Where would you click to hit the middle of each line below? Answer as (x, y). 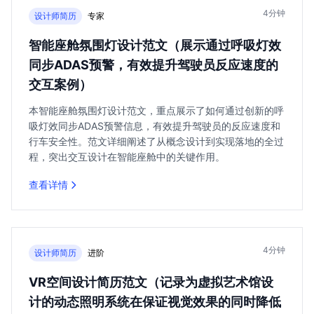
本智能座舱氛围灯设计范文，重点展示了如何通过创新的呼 (156, 110)
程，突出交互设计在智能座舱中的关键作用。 (127, 157)
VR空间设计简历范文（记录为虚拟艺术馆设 (151, 282)
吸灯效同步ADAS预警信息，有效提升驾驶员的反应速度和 (155, 126)
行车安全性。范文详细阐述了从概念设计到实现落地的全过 (156, 141)
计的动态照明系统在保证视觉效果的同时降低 (155, 302)
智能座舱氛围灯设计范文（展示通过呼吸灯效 (155, 45)
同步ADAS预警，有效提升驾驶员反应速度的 (153, 65)
